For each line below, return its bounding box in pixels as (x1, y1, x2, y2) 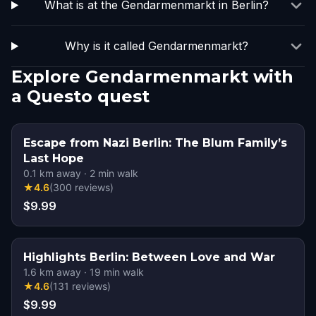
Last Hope (23, 152, 84, 165)
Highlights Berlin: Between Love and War (23, 250, 275, 264)
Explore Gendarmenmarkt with (11, 66, 293, 87)
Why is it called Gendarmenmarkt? (64, 39, 248, 53)
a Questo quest (11, 86, 150, 107)
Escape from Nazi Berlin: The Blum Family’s (23, 136, 287, 150)
